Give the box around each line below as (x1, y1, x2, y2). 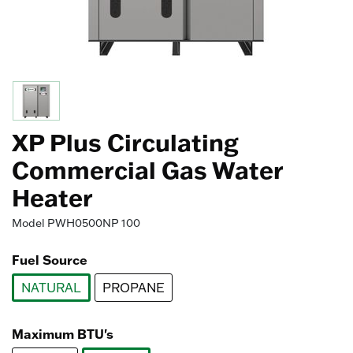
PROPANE (102, 280, 165, 295)
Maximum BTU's (12, 325, 113, 342)
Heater (12, 182, 93, 213)
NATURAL (21, 280, 81, 295)
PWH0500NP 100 (47, 216, 140, 230)
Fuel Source (12, 251, 87, 268)
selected (50, 303, 101, 318)
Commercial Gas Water (12, 154, 283, 185)
